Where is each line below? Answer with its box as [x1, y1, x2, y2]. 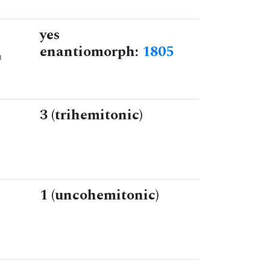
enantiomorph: [40, 41, 142, 63]
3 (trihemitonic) [40, 104, 143, 127]
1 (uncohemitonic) [40, 184, 159, 207]
